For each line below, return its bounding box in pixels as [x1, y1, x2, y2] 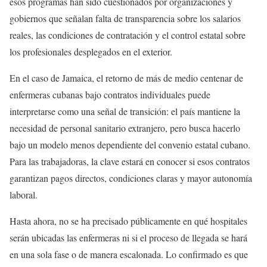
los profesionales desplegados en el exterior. [10, 45, 172, 58]
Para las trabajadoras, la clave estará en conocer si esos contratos [10, 154, 250, 167]
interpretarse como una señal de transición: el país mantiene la [10, 104, 240, 117]
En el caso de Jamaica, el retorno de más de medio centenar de [10, 71, 243, 84]
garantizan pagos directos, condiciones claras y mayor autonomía [10, 171, 252, 184]
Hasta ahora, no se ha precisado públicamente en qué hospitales [10, 214, 247, 227]
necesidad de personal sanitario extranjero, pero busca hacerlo [10, 121, 240, 134]
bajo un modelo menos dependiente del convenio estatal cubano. [10, 138, 250, 151]
